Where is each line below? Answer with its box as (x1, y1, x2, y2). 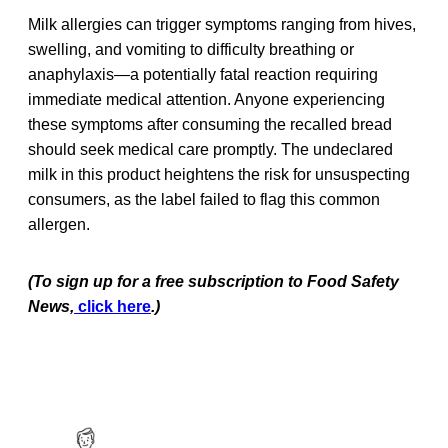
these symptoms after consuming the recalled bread (28, 115, 392, 133)
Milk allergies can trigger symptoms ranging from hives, (28, 15, 416, 33)
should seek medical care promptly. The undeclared (28, 140, 393, 158)
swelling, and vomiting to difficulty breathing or (28, 40, 354, 58)
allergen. (28, 215, 90, 233)
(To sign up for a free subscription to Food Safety (28, 272, 399, 290)
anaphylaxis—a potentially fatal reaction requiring (28, 65, 378, 83)
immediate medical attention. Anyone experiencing (28, 90, 385, 108)
